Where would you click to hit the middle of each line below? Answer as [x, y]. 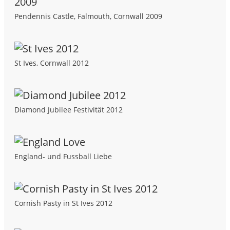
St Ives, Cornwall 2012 [52, 63]
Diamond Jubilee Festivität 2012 [69, 110]
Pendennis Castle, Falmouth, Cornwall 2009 [88, 16]
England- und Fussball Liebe [63, 156]
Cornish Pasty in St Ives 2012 [63, 203]
